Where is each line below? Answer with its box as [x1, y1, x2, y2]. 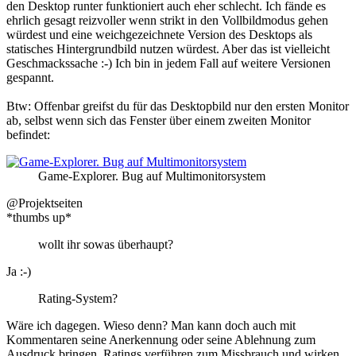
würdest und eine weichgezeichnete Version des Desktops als [6, 27, 312, 41]
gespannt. [6, 70, 54, 84]
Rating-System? [38, 291, 118, 305]
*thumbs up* [6, 210, 72, 224]
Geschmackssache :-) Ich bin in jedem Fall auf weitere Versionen [6, 56, 331, 70]
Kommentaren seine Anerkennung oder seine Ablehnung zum [6, 332, 315, 346]
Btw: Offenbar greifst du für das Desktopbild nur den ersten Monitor [6, 99, 349, 113]
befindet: [6, 127, 50, 141]
